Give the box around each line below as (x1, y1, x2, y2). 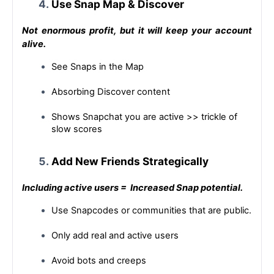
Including (22, 182, 62, 194)
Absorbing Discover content (51, 86, 170, 98)
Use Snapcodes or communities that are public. (51, 205, 251, 217)
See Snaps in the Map (51, 61, 144, 73)
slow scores (51, 124, 102, 135)
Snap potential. (174, 182, 243, 194)
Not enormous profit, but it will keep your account (22, 25, 252, 37)
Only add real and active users (51, 230, 179, 242)
